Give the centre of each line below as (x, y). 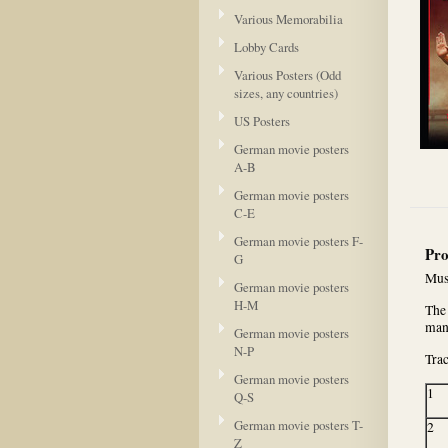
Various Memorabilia (288, 19)
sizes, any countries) (286, 93)
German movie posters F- (298, 241)
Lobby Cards (266, 47)
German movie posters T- (298, 425)
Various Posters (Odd (287, 75)
